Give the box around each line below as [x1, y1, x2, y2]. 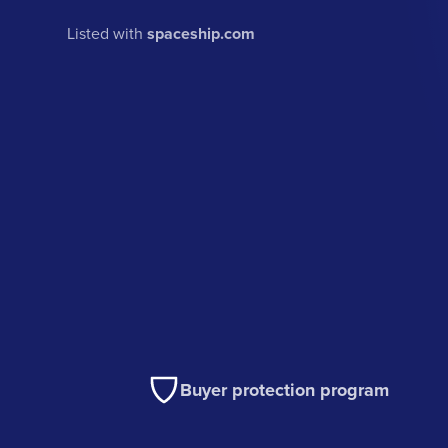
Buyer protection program [180, 377, 390, 404]
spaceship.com [147, 21, 256, 45]
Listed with [67, 21, 148, 44]
